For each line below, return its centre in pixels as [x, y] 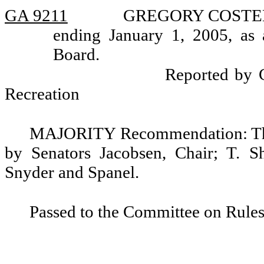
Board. [76, 54]
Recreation [42, 94]
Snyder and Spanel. [72, 172]
